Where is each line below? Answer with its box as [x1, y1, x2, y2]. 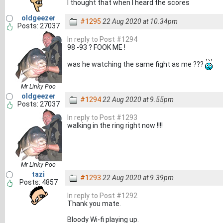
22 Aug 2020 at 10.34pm [103, 17, 178, 25]
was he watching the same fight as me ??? [67, 60, 205, 68]
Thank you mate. [67, 200, 121, 208]
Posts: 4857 [19, 178, 58, 186]
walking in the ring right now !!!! [67, 121, 163, 129]
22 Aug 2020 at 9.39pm [103, 174, 174, 182]
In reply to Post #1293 [67, 113, 137, 121]
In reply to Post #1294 [67, 35, 137, 43]
